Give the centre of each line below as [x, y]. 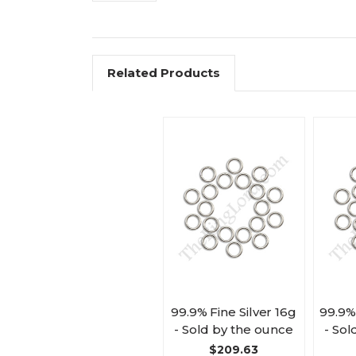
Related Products [163, 73]
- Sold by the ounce [234, 329]
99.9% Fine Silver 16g [234, 311]
